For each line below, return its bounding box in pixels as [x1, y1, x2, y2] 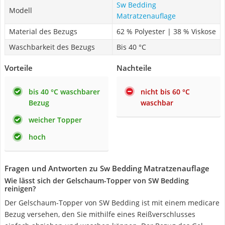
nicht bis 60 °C [141, 87, 190, 96]
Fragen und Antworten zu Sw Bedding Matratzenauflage [5, 163, 209, 173]
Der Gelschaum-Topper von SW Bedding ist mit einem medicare [5, 198, 219, 207]
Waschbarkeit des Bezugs [9, 42, 95, 52]
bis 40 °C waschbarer [29, 87, 100, 96]
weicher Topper [29, 115, 82, 125]
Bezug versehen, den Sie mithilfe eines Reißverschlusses [5, 209, 195, 219]
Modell [9, 6, 32, 15]
